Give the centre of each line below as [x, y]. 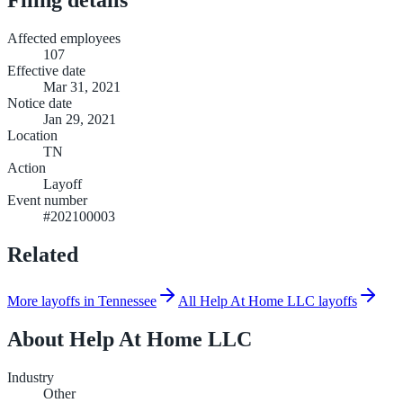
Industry [31, 378]
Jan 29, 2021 [80, 119]
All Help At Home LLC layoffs [268, 301]
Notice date [40, 103]
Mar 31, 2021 [82, 86]
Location [32, 135]
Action [27, 167]
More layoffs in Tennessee [82, 301]
